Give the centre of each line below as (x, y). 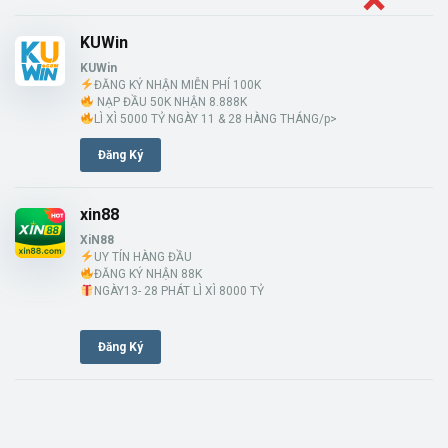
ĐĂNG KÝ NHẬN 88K (147, 273)
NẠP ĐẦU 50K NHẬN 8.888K (170, 101)
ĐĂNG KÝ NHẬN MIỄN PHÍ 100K (177, 84)
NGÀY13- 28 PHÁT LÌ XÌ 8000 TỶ (178, 290)
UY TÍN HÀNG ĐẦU (142, 256)
